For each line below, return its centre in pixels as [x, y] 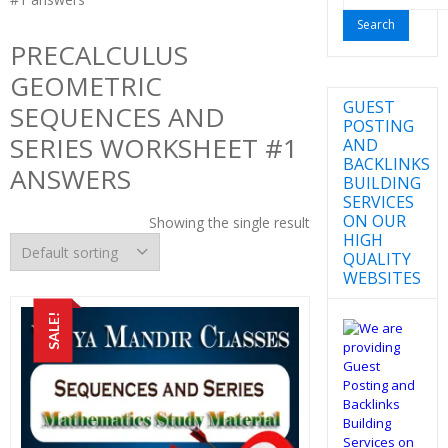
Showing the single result [229, 222]
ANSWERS [70, 179]
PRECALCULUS [99, 55]
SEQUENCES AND [117, 117]
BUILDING [381, 182]
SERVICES [378, 201]
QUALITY [376, 258]
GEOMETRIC [86, 86]
